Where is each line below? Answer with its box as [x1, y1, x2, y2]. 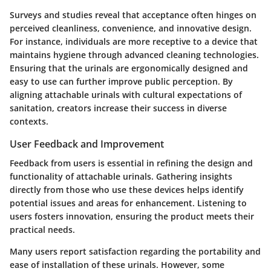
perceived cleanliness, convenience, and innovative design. [10, 22, 252, 34]
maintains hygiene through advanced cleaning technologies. [10, 48, 259, 60]
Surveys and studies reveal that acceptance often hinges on [10, 8, 256, 21]
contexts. [10, 115, 48, 127]
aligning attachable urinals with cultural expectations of [10, 88, 242, 100]
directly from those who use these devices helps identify [10, 184, 244, 196]
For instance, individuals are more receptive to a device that [10, 35, 258, 47]
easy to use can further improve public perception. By [10, 75, 233, 87]
